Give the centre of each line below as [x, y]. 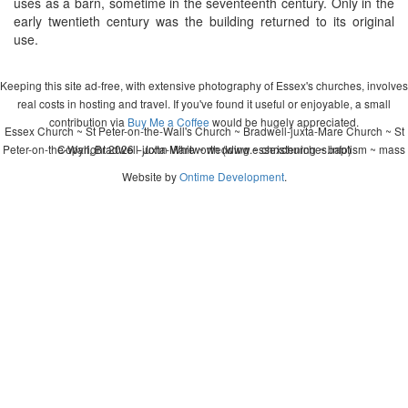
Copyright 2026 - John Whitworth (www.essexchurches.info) [204, 149]
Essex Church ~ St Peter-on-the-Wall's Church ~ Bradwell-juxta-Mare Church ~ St [204, 131]
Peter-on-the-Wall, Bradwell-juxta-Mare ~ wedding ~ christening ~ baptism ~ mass [204, 149]
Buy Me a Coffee [168, 122]
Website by [150, 176]
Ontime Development [231, 176]
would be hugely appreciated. [284, 122]
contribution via [88, 122]
